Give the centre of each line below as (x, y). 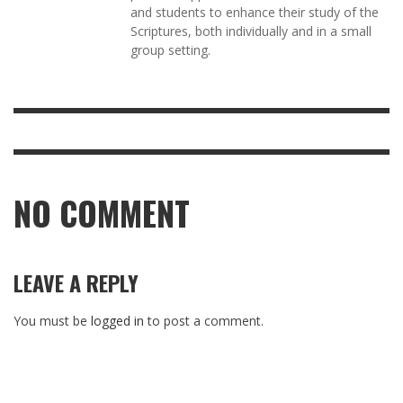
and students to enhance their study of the (255, 13)
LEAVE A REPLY (76, 283)
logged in (117, 321)
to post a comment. (204, 321)
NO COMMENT (102, 214)
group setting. (170, 50)
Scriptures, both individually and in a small (251, 31)
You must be (52, 321)
